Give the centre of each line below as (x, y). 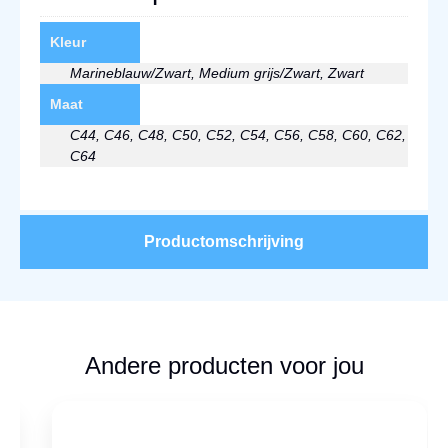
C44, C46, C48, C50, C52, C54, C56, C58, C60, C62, (238, 134)
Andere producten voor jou (224, 366)
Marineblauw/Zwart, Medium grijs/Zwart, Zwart (217, 72)
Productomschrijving (224, 242)
